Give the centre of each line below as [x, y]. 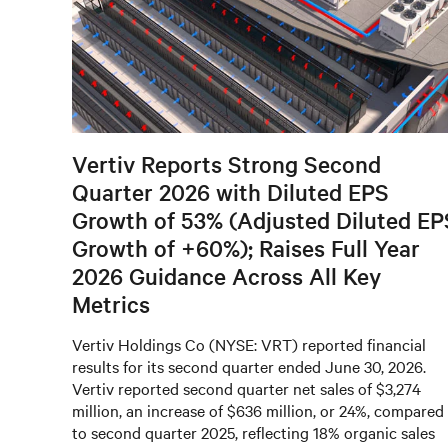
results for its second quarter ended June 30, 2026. [249, 366]
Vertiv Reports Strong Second [226, 164]
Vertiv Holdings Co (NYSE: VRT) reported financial [249, 344]
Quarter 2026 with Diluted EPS [230, 192]
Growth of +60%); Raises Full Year [246, 248]
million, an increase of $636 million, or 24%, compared [258, 410]
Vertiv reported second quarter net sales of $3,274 [246, 388]
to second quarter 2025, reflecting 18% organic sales [253, 432]
